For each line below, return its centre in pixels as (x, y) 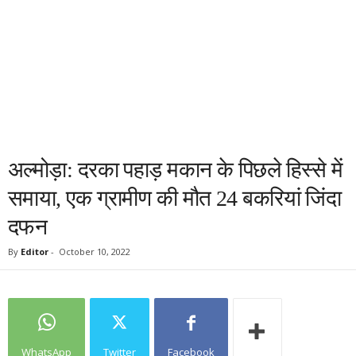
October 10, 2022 (95, 252)
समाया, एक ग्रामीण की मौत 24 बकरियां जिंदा (175, 198)
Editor (35, 252)
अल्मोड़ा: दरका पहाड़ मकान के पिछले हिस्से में (176, 170)
